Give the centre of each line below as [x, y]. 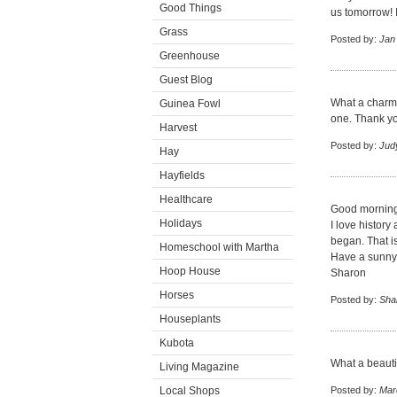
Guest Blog [186, 80]
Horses [177, 295]
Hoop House [190, 271]
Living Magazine [199, 367]
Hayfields [182, 175]
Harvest [178, 128]
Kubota [177, 343]
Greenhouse [190, 56]
